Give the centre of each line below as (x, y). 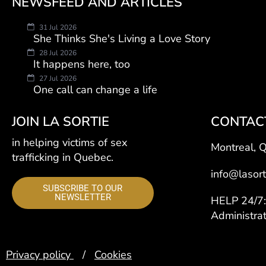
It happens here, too (82, 64)
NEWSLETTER (83, 197)
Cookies (113, 254)
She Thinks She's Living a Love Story (122, 38)
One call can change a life (95, 89)
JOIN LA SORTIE (61, 121)
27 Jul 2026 (57, 78)
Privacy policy (40, 254)
